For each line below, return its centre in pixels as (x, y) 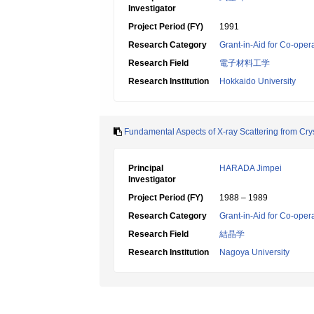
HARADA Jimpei (251, 168)
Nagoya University (254, 252)
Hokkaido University (258, 81)
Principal (146, 168)
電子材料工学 (245, 63)
